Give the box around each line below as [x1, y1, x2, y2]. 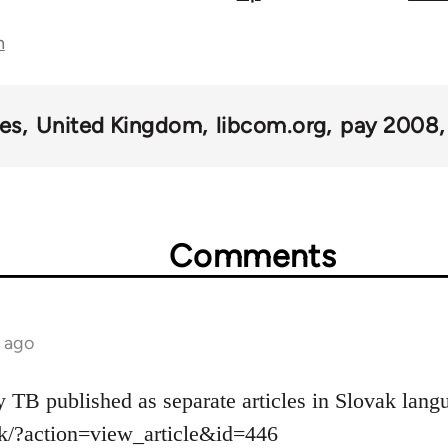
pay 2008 [340, 112, 439, 139]
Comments [169, 237, 337, 275]
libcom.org [216, 112, 327, 139]
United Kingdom [35, 112, 203, 139]
